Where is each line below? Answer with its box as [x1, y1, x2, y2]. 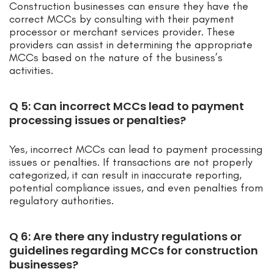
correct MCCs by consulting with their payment [9, 12, 234, 26]
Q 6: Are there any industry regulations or [9, 229, 242, 245]
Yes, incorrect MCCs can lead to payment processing [9, 143, 262, 157]
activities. [9, 64, 53, 78]
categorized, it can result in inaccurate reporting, [9, 168, 242, 182]
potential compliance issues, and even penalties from [9, 181, 263, 195]
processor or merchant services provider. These [9, 25, 235, 39]
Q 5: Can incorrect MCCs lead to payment [9, 98, 244, 114]
